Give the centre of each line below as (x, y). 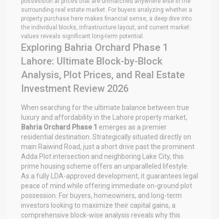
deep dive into (172, 18)
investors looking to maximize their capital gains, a (98, 205)
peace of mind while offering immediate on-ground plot (107, 186)
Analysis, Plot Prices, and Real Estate (103, 75)
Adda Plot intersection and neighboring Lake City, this (102, 156)
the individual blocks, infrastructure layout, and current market (105, 27)
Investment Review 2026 (75, 88)
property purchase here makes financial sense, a (87, 18)
